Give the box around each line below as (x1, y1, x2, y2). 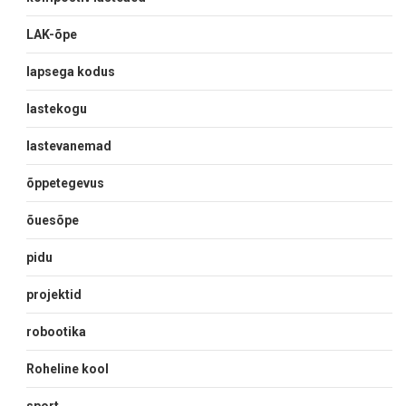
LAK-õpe (26, 26, 77, 42)
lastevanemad (26, 138, 111, 153)
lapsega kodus (26, 63, 115, 79)
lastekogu (26, 101, 87, 116)
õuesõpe (26, 212, 79, 227)
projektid (26, 286, 82, 302)
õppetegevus (26, 175, 104, 190)
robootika (26, 324, 86, 339)
